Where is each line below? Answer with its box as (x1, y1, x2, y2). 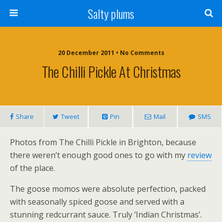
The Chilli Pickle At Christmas (41, 61, 181, 82)
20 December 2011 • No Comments (57, 49, 165, 57)
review (187, 150, 212, 161)
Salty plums (88, 4, 134, 22)
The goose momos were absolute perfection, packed (10, 183, 206, 194)
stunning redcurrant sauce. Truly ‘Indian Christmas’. (10, 209, 202, 220)
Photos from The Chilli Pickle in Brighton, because (10, 137, 196, 148)
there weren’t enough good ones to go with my (10, 150, 187, 161)
